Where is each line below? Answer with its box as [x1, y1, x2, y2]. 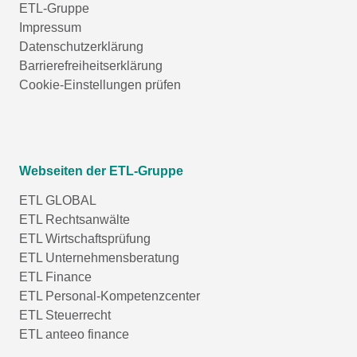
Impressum [19, 20, 81, 34]
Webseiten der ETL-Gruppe [19, 163, 183, 178]
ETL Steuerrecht [19, 308, 111, 322]
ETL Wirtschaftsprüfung [19, 231, 151, 245]
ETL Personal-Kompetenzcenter [19, 288, 200, 303]
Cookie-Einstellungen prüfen [19, 77, 181, 92]
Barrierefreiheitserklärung [19, 58, 163, 73]
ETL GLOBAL [19, 193, 96, 207]
